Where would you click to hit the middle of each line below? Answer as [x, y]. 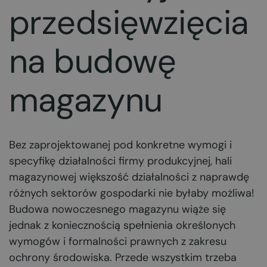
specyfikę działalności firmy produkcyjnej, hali [120, 161]
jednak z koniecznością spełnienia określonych [122, 225]
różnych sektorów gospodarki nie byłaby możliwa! [132, 193]
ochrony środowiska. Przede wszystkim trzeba [123, 257]
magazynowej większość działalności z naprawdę [129, 177]
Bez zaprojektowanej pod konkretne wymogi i [120, 145]
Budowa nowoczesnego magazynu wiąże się [117, 209]
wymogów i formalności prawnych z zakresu [118, 241]
